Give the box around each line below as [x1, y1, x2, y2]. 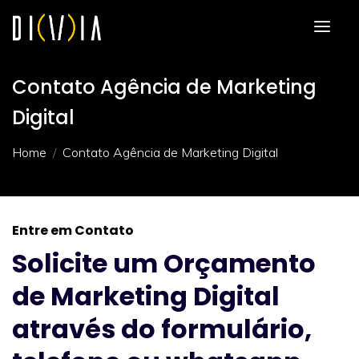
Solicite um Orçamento [12, 245, 316, 281]
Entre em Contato [12, 221, 134, 240]
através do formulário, [12, 311, 312, 347]
